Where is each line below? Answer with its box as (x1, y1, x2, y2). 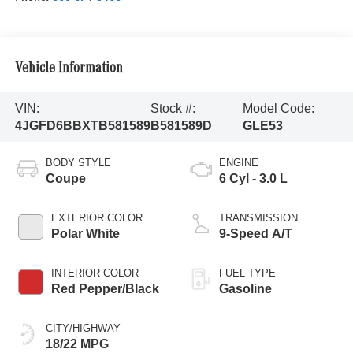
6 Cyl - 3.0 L (219, 172, 288, 186)
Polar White (50, 227, 120, 241)
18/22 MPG (45, 337, 109, 351)
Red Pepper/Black (50, 282, 159, 296)
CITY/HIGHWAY (45, 322, 121, 335)
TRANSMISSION (219, 212, 298, 225)
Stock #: (150, 101, 196, 115)
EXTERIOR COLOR (50, 212, 143, 225)
